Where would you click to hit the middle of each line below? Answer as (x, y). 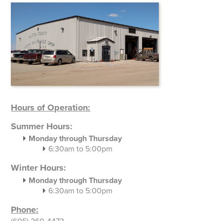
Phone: (25, 209)
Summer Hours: (42, 126)
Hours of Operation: (51, 107)
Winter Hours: (39, 168)
